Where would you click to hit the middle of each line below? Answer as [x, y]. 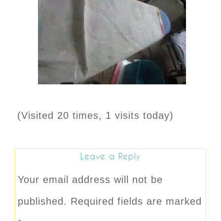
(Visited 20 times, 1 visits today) [95, 115]
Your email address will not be [90, 179]
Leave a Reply [110, 156]
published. [42, 201]
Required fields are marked [136, 201]
